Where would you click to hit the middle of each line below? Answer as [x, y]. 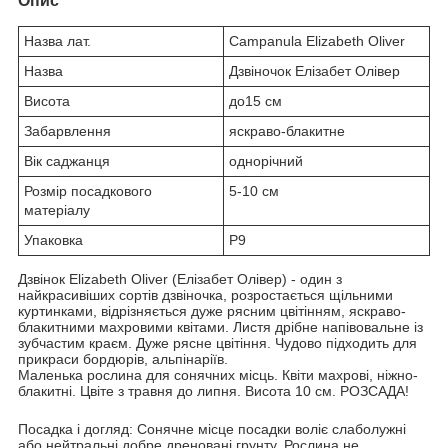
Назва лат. [57, 40]
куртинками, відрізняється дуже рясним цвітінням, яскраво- [212, 310]
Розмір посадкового [88, 190]
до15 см [255, 100]
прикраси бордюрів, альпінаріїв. [123, 358]
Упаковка [53, 239]
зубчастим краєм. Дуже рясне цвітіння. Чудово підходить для [217, 342]
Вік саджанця [67, 160]
